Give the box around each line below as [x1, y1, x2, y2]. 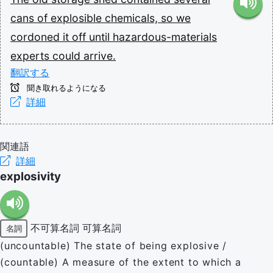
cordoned [10, 30, 63, 43]
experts [10, 49, 52, 62]
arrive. [83, 49, 116, 62]
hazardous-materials [113, 30, 217, 43]
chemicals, [105, 12, 161, 24]
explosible [51, 12, 105, 24]
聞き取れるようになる [24, 83, 106, 93]
